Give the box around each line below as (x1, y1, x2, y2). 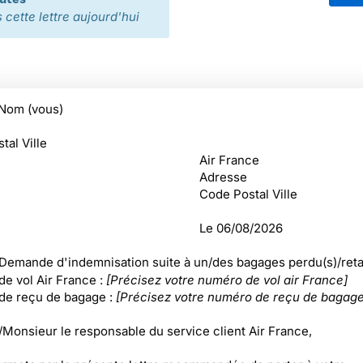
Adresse (199, 169, 247, 185)
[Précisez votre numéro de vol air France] (105, 272, 348, 288)
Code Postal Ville (199, 186, 297, 202)
